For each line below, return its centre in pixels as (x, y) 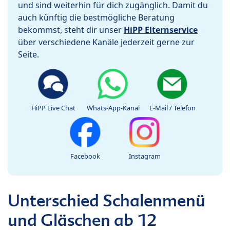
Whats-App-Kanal (113, 108)
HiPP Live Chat (53, 108)
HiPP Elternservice (161, 30)
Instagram (145, 156)
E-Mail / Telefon (172, 108)
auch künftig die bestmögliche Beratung (96, 18)
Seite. (28, 55)
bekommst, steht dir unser (71, 30)
